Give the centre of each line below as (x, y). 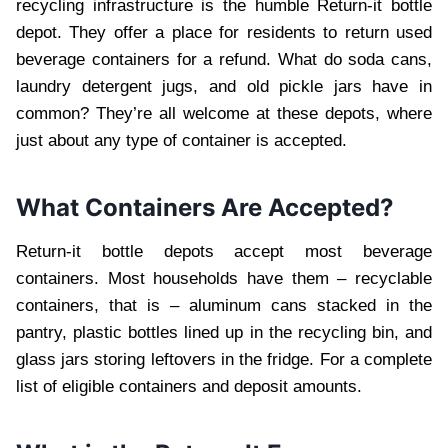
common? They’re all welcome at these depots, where (224, 113)
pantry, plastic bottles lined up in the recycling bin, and (224, 332)
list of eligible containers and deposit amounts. (189, 386)
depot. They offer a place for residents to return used (224, 32)
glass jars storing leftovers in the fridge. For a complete (224, 359)
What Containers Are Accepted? (208, 207)
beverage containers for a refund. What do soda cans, (224, 59)
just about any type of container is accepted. (184, 140)
